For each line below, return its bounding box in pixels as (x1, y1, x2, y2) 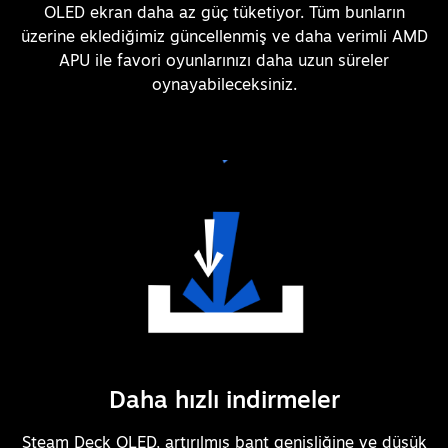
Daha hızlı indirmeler (108, 384, 340, 415)
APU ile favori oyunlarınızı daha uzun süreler (59, 50, 389, 71)
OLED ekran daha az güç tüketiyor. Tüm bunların (43, 2, 405, 23)
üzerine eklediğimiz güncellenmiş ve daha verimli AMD (20, 26, 428, 47)
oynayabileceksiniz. (151, 74, 297, 95)
